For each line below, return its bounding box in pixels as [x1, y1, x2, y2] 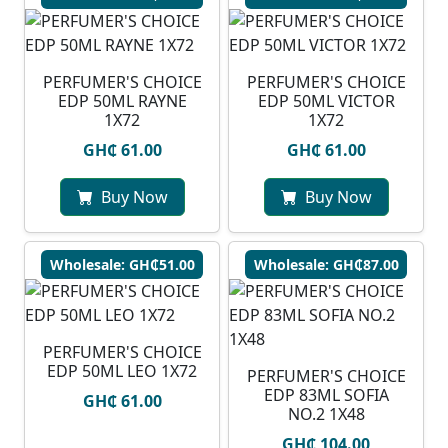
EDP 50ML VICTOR [257, 90, 395, 113]
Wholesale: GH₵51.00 [49, 255, 195, 275]
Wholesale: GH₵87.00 [253, 255, 399, 275]
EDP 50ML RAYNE [57, 90, 187, 113]
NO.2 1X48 [287, 403, 365, 426]
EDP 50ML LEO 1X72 [47, 360, 197, 383]
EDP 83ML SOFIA [263, 384, 389, 407]
